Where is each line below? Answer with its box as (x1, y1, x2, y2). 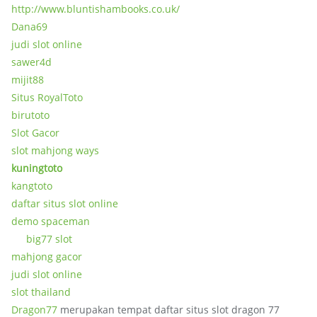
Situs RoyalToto (11, 91, 83, 104)
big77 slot (26, 232, 72, 246)
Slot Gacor (11, 126, 59, 139)
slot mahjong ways (11, 144, 99, 157)
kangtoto (11, 179, 52, 192)
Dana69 (11, 20, 47, 33)
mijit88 (11, 73, 44, 86)
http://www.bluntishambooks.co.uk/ (11, 2, 180, 16)
